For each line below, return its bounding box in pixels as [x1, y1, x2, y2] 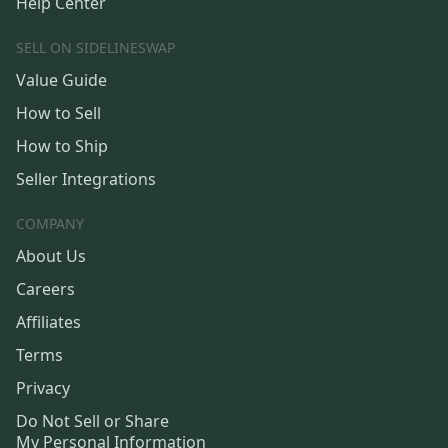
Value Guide [16, 69, 107, 92]
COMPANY [16, 214, 84, 234]
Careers [16, 278, 75, 301]
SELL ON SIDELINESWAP [16, 38, 175, 58]
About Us [16, 245, 86, 268]
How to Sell [16, 102, 101, 125]
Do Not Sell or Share [16, 410, 169, 433]
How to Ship [16, 135, 108, 158]
